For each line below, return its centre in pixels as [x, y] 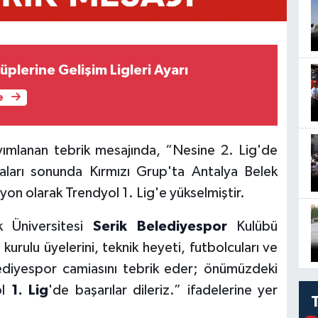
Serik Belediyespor [160, 227]
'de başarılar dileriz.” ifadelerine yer [163, 291]
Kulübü [252, 227]
